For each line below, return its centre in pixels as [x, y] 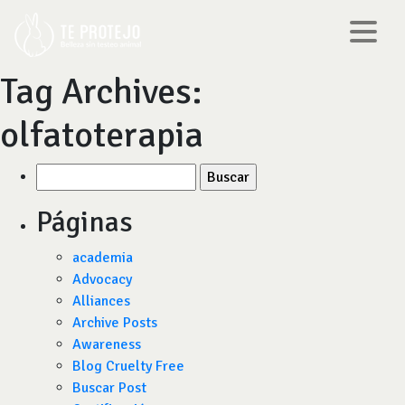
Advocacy [102, 279]
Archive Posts [115, 323]
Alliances [101, 301]
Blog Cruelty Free [128, 366]
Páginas [85, 222]
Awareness [107, 344]
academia [103, 258]
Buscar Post [109, 388]
